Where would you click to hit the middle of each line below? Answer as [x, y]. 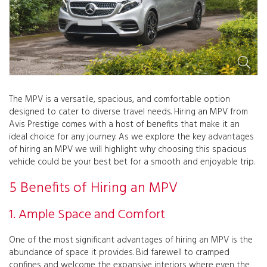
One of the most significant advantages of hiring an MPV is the [131, 240]
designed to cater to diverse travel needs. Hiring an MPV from [128, 112]
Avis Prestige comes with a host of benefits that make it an [124, 125]
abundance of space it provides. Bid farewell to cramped [119, 253]
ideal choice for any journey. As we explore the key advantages [131, 137]
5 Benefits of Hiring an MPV [93, 189]
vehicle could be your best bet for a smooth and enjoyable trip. [132, 162]
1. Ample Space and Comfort [87, 215]
